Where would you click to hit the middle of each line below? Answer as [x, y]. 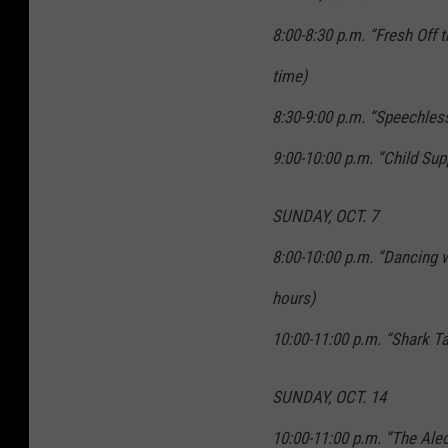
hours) [293, 298]
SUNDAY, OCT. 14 [329, 397]
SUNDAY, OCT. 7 [325, 216]
